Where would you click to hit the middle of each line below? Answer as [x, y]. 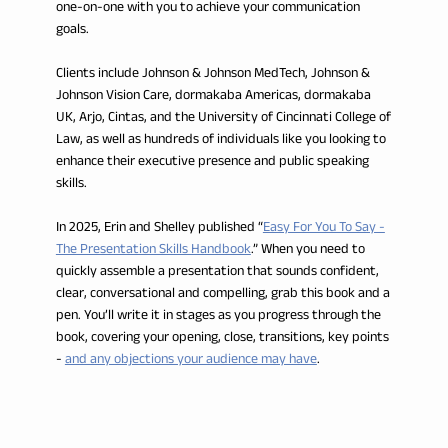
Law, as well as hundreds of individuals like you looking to [220, 139]
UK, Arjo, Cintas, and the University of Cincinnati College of [223, 117]
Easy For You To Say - [323, 227]
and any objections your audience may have [190, 359]
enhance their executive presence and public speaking [212, 161]
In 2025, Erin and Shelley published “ [159, 227]
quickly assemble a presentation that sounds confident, [217, 271]
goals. [72, 29]
